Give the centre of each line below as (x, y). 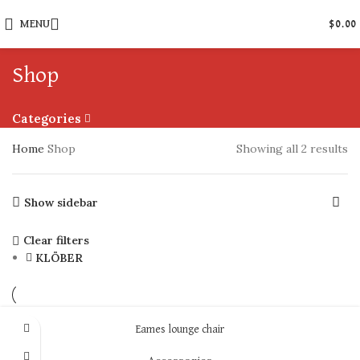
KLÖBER (59, 258)
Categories (47, 118)
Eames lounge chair (180, 329)
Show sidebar (61, 202)
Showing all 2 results (292, 148)
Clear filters (56, 241)
